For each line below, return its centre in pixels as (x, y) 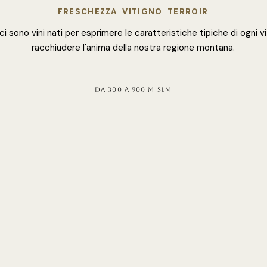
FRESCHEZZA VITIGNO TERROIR (133, 12)
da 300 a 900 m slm (133, 90)
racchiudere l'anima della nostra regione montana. (133, 48)
